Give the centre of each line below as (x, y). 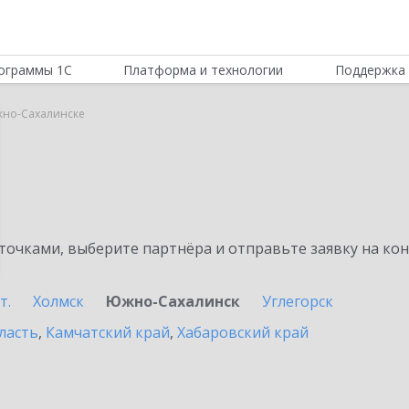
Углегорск (298, 301)
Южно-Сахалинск (173, 301)
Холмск (58, 301)
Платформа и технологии (204, 70)
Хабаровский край (243, 332)
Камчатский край (108, 332)
